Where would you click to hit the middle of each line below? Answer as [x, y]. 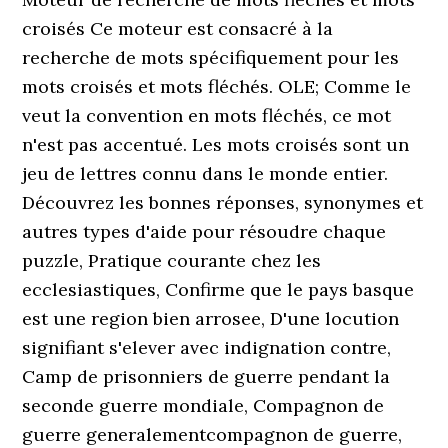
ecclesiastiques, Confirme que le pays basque [218, 289]
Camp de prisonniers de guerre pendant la [206, 376]
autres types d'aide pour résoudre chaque [204, 231]
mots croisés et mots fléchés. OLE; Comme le [217, 86]
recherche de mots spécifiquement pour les [211, 57]
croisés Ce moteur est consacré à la [178, 28]
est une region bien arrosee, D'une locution [211, 318]
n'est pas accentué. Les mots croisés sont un [216, 144]
